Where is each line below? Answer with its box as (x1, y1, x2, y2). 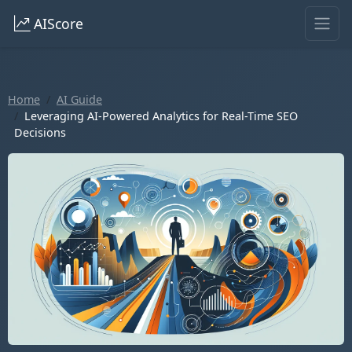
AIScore (34, 14, 83, 33)
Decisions (14, 125, 66, 140)
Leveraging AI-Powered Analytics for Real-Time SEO (24, 108, 298, 123)
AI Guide (57, 92, 102, 107)
